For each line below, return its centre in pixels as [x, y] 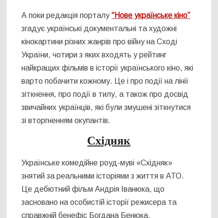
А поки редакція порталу [67, 16]
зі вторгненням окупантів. [66, 121]
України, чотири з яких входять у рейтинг [94, 55]
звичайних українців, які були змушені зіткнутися [106, 108]
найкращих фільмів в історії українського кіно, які [108, 68]
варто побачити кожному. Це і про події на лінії [105, 81]
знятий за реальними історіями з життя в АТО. [103, 176]
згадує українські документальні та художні [99, 29]
